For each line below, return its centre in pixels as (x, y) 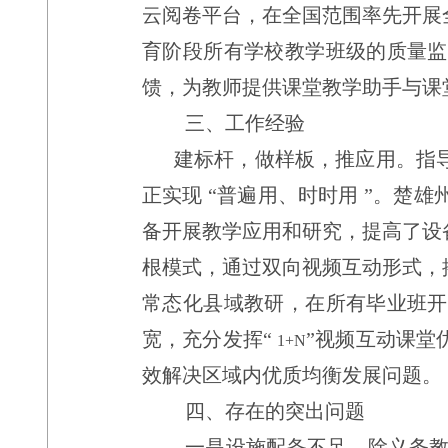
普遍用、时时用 (287, 195)
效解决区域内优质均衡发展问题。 (292, 375)
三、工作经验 (245, 123)
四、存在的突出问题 (275, 411)
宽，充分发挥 (202, 339)
